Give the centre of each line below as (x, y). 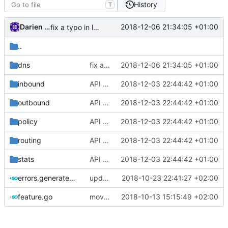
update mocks (106, 178)
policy (28, 121)
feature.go (35, 196)
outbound (34, 102)
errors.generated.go (72, 178)
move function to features (107, 196)
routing (30, 140)
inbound (31, 83)
